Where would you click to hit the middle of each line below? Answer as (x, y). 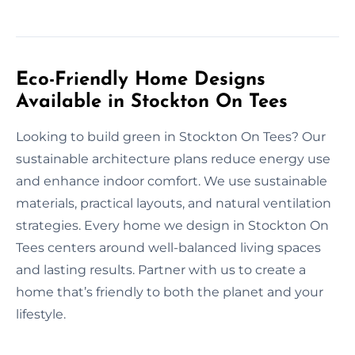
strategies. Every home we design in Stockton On (172, 225)
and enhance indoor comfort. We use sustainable (172, 181)
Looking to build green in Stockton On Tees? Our (171, 136)
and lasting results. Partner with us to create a (161, 269)
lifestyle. (41, 314)
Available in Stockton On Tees (152, 102)
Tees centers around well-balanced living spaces (168, 247)
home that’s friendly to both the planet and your (170, 292)
